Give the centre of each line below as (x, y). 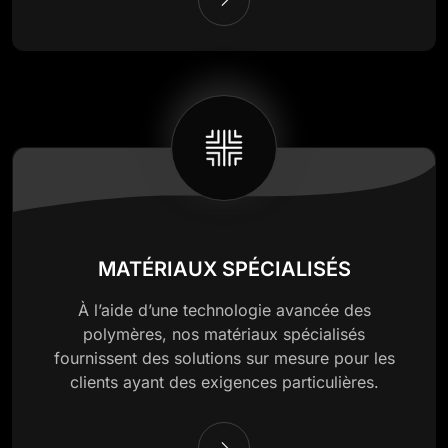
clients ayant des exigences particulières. (224, 381)
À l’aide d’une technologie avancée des (224, 309)
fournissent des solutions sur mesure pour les (224, 357)
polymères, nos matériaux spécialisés (224, 333)
